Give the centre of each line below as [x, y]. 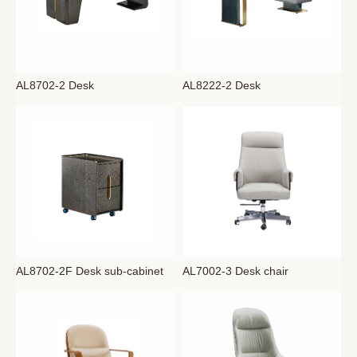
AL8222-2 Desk [222, 86]
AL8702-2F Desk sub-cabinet [90, 271]
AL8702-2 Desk [55, 86]
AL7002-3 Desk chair [236, 271]
